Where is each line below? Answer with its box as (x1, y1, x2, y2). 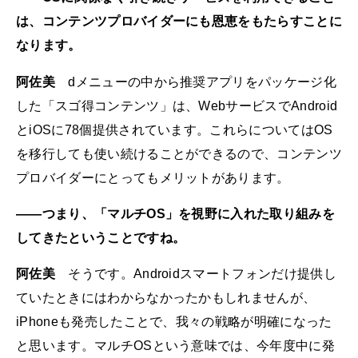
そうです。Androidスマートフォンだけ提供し (54, 266, 336, 280)
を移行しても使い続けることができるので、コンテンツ (16, 146, 343, 161)
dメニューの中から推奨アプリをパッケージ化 (54, 74, 337, 89)
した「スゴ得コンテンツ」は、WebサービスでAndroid (16, 98, 338, 113)
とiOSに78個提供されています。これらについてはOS (16, 122, 333, 137)
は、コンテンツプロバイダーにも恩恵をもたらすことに (16, 14, 343, 29)
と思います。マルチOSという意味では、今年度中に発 (16, 338, 336, 352)
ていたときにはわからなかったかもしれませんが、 (16, 290, 316, 304)
